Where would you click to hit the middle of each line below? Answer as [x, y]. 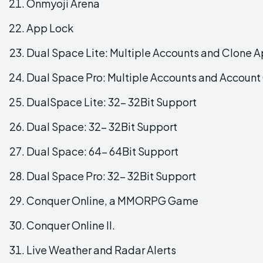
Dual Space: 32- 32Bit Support [102, 126]
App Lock [50, 28]
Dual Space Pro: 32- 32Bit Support [111, 176]
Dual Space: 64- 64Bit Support [102, 151]
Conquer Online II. [71, 225]
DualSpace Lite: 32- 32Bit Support [112, 102]
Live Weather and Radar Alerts [101, 249]
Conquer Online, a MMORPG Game [112, 200]
